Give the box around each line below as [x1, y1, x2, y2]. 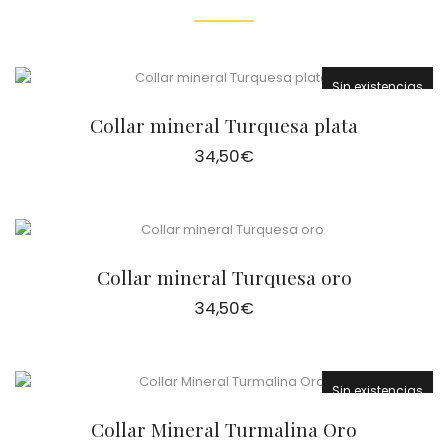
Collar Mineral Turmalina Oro [91, 416, 357, 443]
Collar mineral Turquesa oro [96, 264, 352, 291]
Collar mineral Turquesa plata [90, 112, 358, 139]
